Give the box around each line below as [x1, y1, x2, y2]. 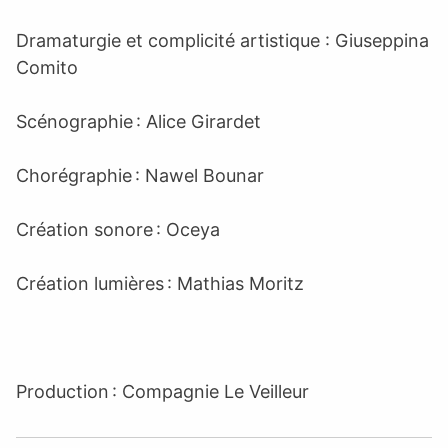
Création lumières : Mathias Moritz [16, 272, 304, 294]
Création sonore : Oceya [16, 218, 220, 240]
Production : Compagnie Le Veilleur [16, 380, 309, 402]
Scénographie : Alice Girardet [16, 110, 261, 132]
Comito [16, 56, 78, 78]
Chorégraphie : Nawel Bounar [16, 164, 264, 186]
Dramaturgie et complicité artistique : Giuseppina [16, 29, 429, 51]
